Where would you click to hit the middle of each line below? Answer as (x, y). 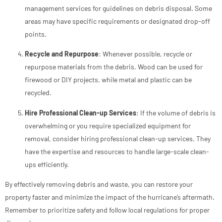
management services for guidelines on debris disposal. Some (118, 8)
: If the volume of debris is (176, 112)
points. (36, 34)
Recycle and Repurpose (62, 54)
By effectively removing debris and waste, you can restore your (99, 184)
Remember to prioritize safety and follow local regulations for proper (107, 210)
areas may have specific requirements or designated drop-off (117, 21)
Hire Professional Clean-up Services (81, 112)
